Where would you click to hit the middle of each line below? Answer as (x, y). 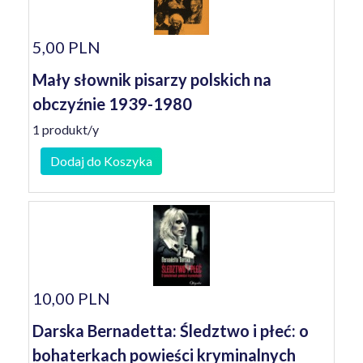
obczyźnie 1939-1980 (112, 104)
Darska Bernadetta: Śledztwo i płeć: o (171, 331)
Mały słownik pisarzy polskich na (152, 79)
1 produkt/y (66, 129)
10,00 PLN (71, 298)
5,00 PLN (66, 47)
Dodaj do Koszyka (101, 161)
